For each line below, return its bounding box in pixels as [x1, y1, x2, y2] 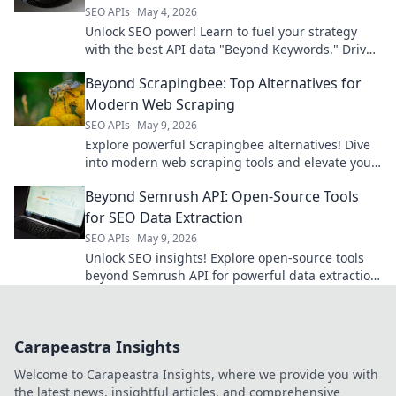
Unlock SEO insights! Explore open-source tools [85, 249, 364, 267]
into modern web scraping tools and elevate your [85, 154, 377, 171]
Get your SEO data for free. [85, 285, 244, 302]
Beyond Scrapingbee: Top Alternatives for [85, 73, 362, 94]
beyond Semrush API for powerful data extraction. [85, 267, 382, 285]
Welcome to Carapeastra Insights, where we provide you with [14, 366, 378, 384]
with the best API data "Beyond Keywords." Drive [85, 41, 373, 58]
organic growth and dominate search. [85, 58, 309, 76]
